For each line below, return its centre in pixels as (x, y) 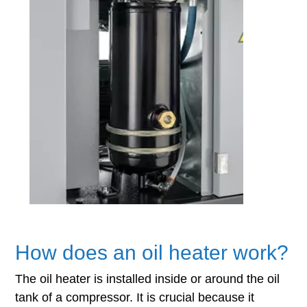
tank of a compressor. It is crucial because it (134, 297)
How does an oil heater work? (151, 252)
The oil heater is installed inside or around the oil (147, 279)
